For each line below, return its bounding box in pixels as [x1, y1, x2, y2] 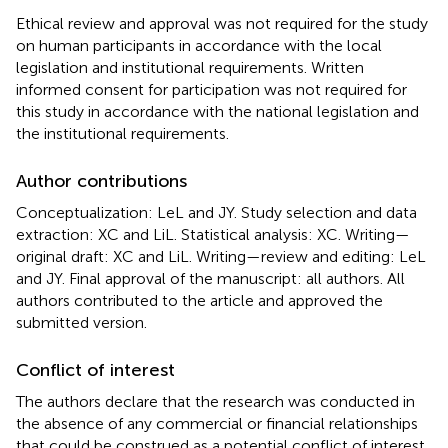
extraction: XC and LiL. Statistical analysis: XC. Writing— [16, 224, 410, 244]
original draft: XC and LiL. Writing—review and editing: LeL [16, 246, 426, 266]
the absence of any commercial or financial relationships [16, 413, 418, 433]
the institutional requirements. [16, 123, 229, 143]
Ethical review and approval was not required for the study [16, 13, 428, 33]
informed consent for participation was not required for [16, 79, 407, 99]
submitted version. [16, 312, 147, 332]
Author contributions [16, 169, 187, 192]
